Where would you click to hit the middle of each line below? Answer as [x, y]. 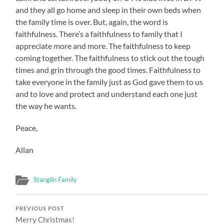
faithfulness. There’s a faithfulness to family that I [99, 34]
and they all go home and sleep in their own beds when [108, 10]
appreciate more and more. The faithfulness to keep [103, 46]
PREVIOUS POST [40, 209]
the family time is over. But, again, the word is [92, 22]
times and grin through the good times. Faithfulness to [108, 70]
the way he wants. [46, 106]
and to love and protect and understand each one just [107, 94]
